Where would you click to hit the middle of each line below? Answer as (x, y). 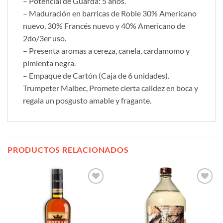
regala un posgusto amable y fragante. (87, 101)
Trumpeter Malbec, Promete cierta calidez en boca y (111, 88)
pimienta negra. (49, 63)
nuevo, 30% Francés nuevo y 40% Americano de (104, 26)
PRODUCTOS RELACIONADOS (68, 150)
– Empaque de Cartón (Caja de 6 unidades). (96, 76)
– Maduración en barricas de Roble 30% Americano (110, 13)
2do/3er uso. (45, 38)
